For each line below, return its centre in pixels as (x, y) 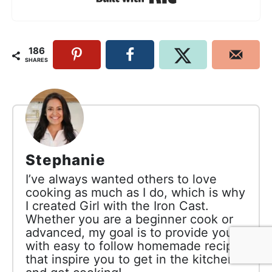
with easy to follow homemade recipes (136, 246)
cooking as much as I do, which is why (135, 193)
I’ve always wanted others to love (121, 179)
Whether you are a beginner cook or (129, 219)
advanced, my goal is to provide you (129, 233)
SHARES (36, 60)
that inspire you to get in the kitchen (130, 260)
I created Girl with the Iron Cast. (117, 206)
